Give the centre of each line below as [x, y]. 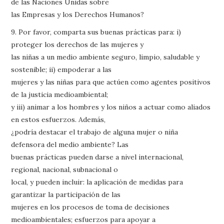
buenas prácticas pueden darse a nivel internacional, [97, 157]
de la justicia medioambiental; [60, 94]
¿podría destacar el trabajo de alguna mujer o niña [95, 132]
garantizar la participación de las [66, 194]
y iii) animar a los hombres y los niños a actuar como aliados [111, 107]
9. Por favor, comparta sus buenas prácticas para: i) [96, 32]
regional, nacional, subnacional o [65, 169]
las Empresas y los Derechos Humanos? [78, 14]
